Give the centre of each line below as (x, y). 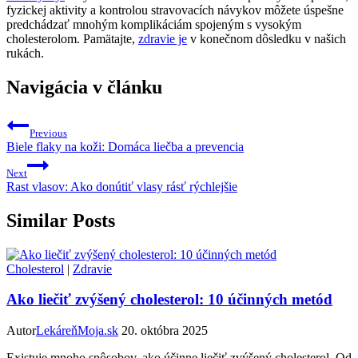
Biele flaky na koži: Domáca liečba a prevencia (125, 146)
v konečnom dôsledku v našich (267, 38)
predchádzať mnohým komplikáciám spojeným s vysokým (154, 24)
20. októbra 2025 (165, 330)
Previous (48, 133)
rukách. (25, 53)
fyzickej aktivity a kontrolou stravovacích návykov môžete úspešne (175, 10)
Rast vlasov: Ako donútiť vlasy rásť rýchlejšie (122, 186)
